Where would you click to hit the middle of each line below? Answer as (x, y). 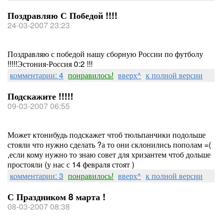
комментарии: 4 (37, 75)
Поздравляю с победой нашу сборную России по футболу (105, 54)
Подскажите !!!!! (40, 96)
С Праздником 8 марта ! (56, 197)
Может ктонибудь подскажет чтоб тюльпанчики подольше (107, 135)
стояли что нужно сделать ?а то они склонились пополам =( (109, 144)
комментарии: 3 (37, 176)
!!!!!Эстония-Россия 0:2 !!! (50, 64)
